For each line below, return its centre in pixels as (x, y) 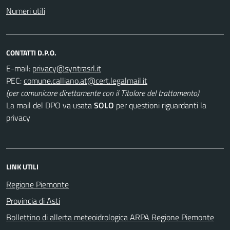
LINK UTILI (22, 166)
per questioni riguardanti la (160, 105)
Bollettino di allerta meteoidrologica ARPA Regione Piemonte (110, 217)
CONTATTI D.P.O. (31, 52)
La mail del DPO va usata (50, 105)
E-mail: (18, 68)
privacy (18, 117)
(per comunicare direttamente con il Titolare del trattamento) (103, 93)
